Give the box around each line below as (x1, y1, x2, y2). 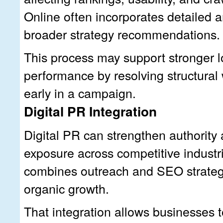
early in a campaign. (24, 83, 136, 102)
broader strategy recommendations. (24, 24, 220, 43)
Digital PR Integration (24, 101, 157, 120)
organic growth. (24, 179, 109, 197)
